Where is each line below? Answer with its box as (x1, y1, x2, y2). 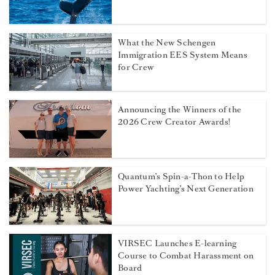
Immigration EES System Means (118, 49, 247, 61)
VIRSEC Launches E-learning (118, 238, 237, 250)
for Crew (118, 61, 155, 74)
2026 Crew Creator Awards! (118, 116, 231, 128)
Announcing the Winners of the (118, 104, 242, 116)
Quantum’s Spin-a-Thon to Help (118, 171, 245, 183)
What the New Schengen (118, 37, 216, 49)
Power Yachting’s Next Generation (118, 183, 254, 195)
